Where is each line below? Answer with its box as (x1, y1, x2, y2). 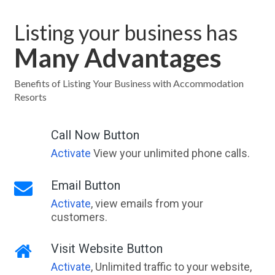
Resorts (14, 90, 47, 103)
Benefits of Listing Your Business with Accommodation (14, 77, 244, 89)
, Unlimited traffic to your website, (90, 260, 252, 273)
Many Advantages (14, 42, 222, 73)
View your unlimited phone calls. (90, 146, 250, 160)
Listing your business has (14, 19, 238, 45)
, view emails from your (90, 196, 203, 210)
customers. (50, 210, 107, 223)
